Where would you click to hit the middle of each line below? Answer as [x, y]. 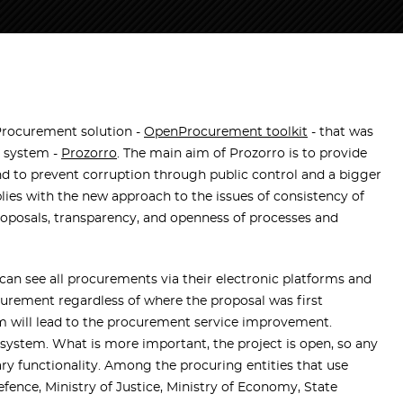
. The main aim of [173, 154]
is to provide [326, 154]
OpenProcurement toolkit [226, 133]
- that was [340, 133]
